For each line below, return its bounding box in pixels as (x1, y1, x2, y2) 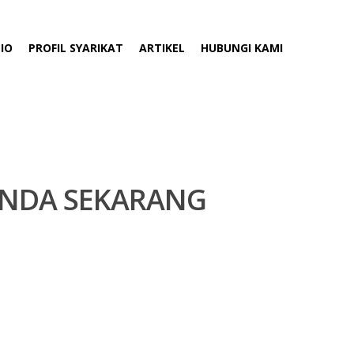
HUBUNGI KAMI (201, 40, 283, 55)
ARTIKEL (139, 40, 185, 55)
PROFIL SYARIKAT (28, 40, 123, 55)
